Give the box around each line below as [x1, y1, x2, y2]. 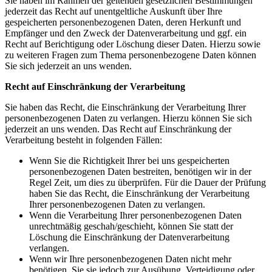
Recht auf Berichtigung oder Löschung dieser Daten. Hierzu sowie [5, 39, 260, 49]
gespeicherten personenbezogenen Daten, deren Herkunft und [5, 17, 241, 27]
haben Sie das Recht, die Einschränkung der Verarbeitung [29, 188, 250, 199]
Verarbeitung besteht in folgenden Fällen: [5, 135, 162, 145]
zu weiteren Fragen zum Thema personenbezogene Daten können [5, 50, 256, 60]
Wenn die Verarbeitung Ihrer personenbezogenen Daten [29, 210, 242, 220]
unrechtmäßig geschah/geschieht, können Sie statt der [29, 221, 233, 231]
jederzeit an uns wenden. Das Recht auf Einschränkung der [5, 124, 231, 134]
